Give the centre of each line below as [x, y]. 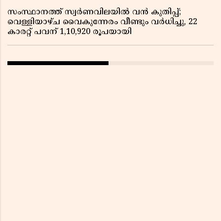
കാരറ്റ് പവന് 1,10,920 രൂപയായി [70, 32]
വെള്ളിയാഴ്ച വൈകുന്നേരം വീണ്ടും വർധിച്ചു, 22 [102, 22]
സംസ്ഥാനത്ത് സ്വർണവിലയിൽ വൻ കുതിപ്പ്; [94, 13]
